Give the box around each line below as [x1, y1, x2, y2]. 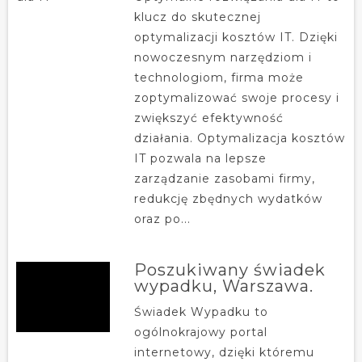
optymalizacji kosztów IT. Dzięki [133, 29, 338, 44]
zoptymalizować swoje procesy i [133, 90, 339, 105]
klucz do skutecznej [133, 9, 261, 24]
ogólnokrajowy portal [133, 324, 267, 339]
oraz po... [133, 211, 191, 226]
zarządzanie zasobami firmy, [133, 170, 315, 186]
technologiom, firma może [133, 69, 304, 85]
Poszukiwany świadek [133, 259, 326, 280]
